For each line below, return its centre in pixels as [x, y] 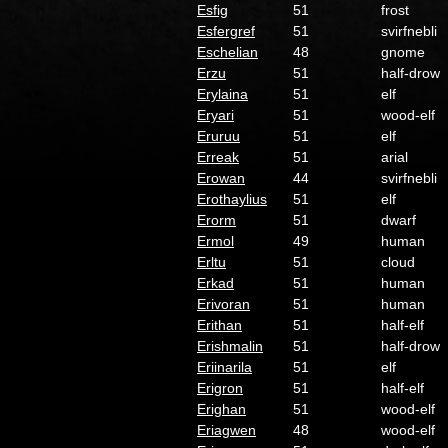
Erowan [221, 178]
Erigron [220, 388]
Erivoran [223, 304]
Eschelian [227, 52]
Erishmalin [230, 346]
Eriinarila [224, 367]
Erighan [221, 409]
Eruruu [218, 136]
